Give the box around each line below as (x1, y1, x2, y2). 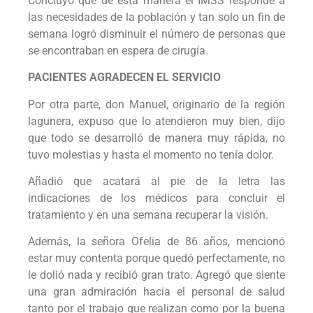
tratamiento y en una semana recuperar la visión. (28, 208, 268, 222)
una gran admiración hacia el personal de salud (28, 285, 285, 299)
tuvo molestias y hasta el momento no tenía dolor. (28, 147, 274, 161)
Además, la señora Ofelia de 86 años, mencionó (28, 235, 285, 249)
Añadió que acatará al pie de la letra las (28, 175, 285, 189)
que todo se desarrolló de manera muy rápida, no (28, 131, 285, 145)
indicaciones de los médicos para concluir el (28, 191, 285, 205)
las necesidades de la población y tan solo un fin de (28, 10, 285, 24)
